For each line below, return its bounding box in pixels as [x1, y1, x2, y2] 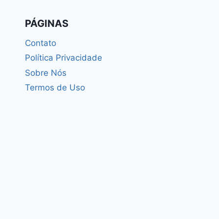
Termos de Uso [25, 83, 85, 93]
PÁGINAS [25, 18, 68, 30]
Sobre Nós [25, 67, 66, 78]
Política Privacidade [25, 53, 102, 63]
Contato [25, 38, 56, 48]
